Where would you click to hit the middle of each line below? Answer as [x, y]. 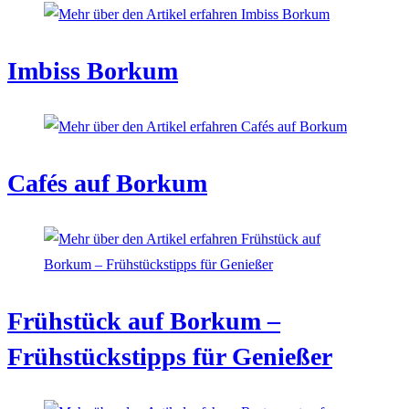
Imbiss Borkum [93, 71]
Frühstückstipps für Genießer [170, 357]
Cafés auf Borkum [107, 184]
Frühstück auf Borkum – [144, 321]
